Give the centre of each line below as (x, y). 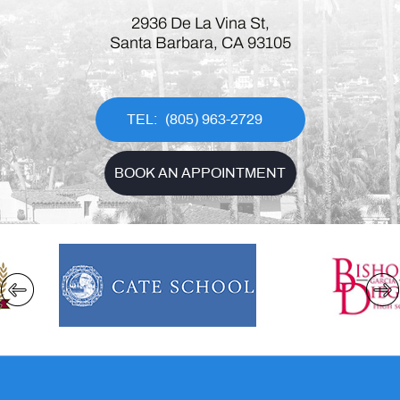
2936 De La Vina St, (200, 23)
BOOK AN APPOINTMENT (200, 173)
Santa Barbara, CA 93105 (200, 43)
